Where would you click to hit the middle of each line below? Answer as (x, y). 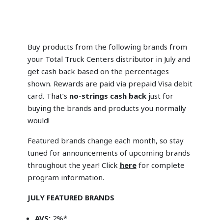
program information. (66, 177)
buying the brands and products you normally (107, 108)
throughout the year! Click (73, 165)
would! (38, 120)
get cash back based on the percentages (98, 71)
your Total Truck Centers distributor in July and (109, 59)
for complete (160, 165)
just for (160, 96)
